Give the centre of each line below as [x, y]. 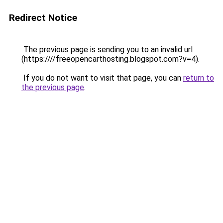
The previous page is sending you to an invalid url [107, 50]
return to [199, 78]
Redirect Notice [43, 18]
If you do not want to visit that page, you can [102, 78]
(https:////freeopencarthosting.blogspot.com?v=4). [111, 59]
